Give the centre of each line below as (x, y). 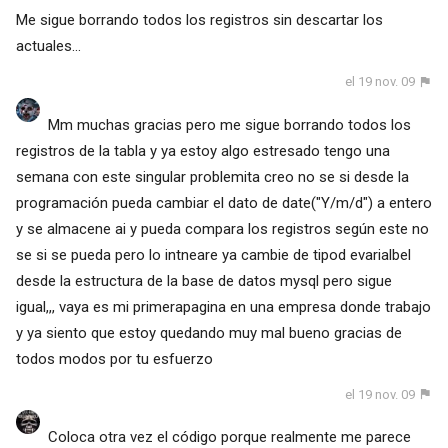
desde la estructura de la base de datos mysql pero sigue (203, 280)
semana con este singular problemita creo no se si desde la (212, 176)
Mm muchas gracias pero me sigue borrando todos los (229, 124)
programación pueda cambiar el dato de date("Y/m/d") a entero (223, 202)
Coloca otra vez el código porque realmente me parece (229, 436)
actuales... (48, 46)
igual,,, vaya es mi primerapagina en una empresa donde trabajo (223, 306)
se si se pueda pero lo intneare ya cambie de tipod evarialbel (213, 254)
